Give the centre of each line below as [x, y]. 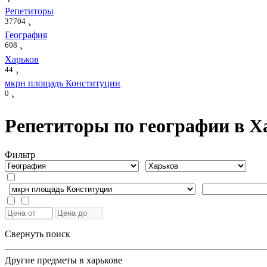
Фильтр [20, 155]
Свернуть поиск [38, 234]
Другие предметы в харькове [63, 260]
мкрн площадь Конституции [63, 83]
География [26, 35]
